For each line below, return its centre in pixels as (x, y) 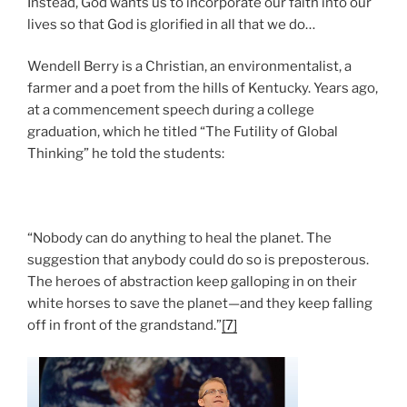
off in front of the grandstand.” (124, 326)
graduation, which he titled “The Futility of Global (183, 132)
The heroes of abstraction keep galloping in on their (192, 282)
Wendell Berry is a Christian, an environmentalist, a (189, 67)
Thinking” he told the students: (126, 154)
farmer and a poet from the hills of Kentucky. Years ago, (203, 89)
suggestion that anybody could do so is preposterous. (198, 260)
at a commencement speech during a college (171, 110)
